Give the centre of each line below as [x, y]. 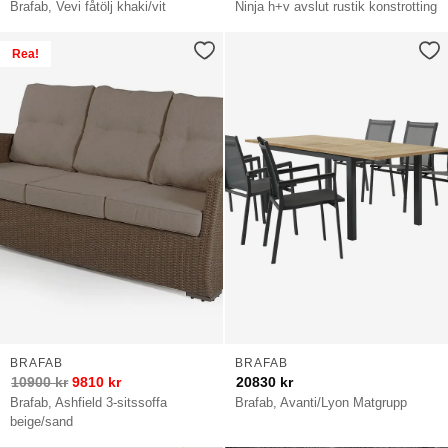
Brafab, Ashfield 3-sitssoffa [89, 402]
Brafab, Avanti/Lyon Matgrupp [321, 402]
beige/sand [42, 421]
